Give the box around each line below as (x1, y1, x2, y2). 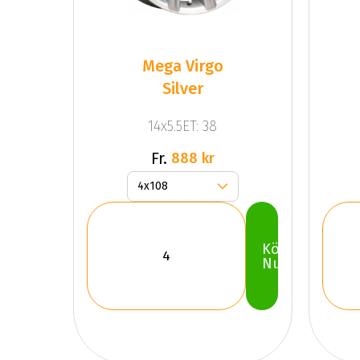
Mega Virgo (141, 55, 223, 76)
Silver (162, 78, 203, 98)
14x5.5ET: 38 (148, 117, 218, 136)
